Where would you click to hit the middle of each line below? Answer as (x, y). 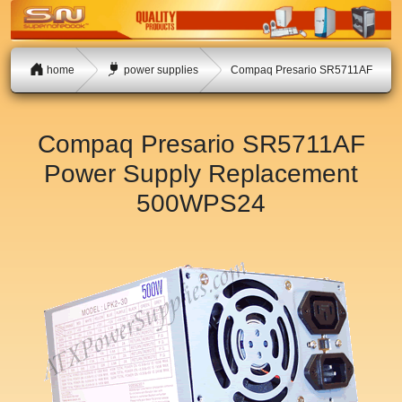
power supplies (159, 70)
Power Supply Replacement (201, 174)
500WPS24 (201, 204)
